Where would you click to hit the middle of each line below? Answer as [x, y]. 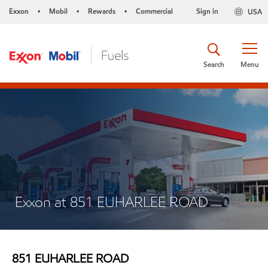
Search [214, 64]
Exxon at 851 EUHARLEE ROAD [112, 202]
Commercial [154, 11]
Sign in [207, 11]
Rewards [102, 11]
